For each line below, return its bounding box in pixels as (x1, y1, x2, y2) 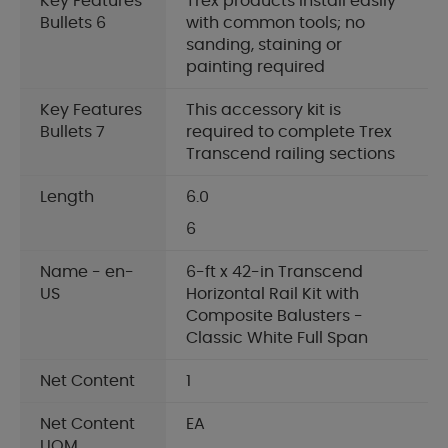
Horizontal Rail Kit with (186, 286, 359, 303)
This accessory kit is (186, 102, 341, 119)
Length (40, 189, 94, 206)
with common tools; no (186, 15, 365, 32)
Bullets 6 (40, 15, 106, 32)
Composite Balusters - (186, 308, 363, 325)
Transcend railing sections (186, 146, 395, 163)
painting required (186, 59, 325, 76)
